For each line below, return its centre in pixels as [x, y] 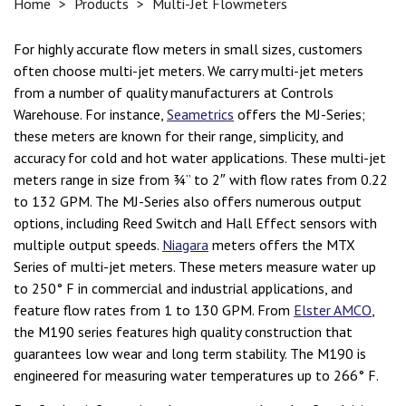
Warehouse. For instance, [90, 115]
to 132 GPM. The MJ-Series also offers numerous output [188, 202]
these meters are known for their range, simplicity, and [179, 136]
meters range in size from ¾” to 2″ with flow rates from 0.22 [201, 180]
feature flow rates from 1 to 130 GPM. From [154, 310]
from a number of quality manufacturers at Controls [174, 93]
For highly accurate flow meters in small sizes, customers [188, 49]
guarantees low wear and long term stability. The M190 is [190, 354]
